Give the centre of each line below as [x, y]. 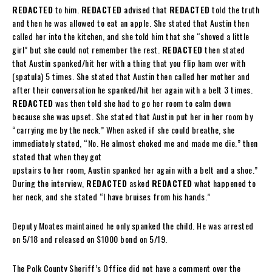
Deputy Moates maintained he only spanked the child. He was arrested [133, 225]
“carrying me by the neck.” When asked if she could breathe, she [124, 129]
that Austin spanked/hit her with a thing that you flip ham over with [129, 63]
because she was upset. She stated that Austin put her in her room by [132, 116]
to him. [67, 9]
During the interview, [49, 183]
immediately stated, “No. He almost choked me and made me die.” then [135, 143]
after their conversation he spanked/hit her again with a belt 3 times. [132, 89]
